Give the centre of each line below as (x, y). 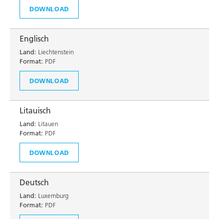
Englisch (34, 39)
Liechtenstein (55, 52)
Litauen (47, 124)
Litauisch (35, 110)
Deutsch (34, 182)
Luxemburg (52, 196)
